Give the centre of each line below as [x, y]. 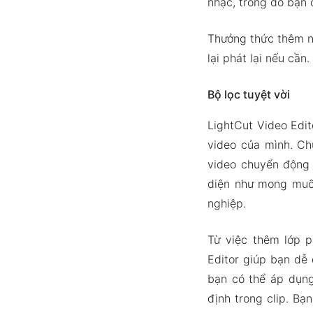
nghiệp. [226, 203]
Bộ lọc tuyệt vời [248, 94]
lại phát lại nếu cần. [258, 58]
